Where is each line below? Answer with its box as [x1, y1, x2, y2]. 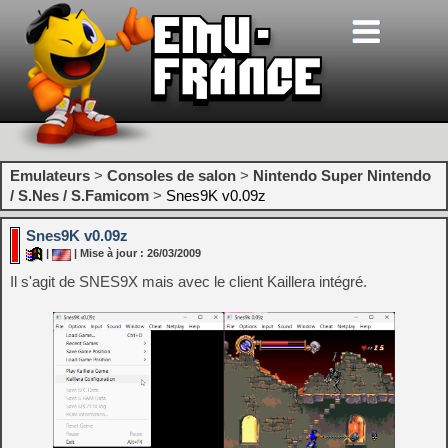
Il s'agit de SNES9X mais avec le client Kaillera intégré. [10, 273, 367, 290]
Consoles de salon [107, 167, 236, 184]
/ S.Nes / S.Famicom [10, 187, 149, 204]
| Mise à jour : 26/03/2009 [71, 247, 201, 260]
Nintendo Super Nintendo [253, 167, 431, 184]
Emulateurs [10, 167, 90, 184]
